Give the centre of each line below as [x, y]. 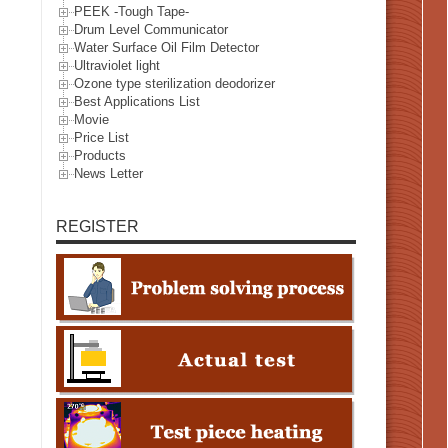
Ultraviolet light [117, 66]
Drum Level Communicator [151, 30]
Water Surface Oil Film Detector [166, 48]
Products [100, 156]
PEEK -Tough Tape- [131, 12]
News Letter [108, 174]
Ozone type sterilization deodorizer [174, 84]
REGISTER [97, 226]
